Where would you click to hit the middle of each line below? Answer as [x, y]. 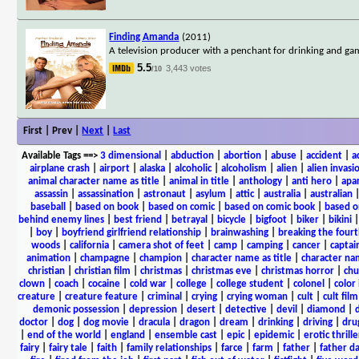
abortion [242, 155]
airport [115, 168]
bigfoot [271, 220]
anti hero [311, 181]
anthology [260, 181]
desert [201, 309]
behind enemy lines [61, 220]
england [127, 335]
